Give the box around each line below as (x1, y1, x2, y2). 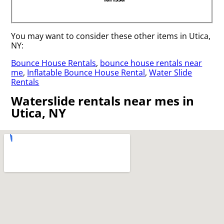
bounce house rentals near (100, 57, 202, 68)
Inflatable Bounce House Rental (27, 66, 145, 78)
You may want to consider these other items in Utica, (11, 30, 211, 41)
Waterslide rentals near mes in (11, 92, 194, 109)
